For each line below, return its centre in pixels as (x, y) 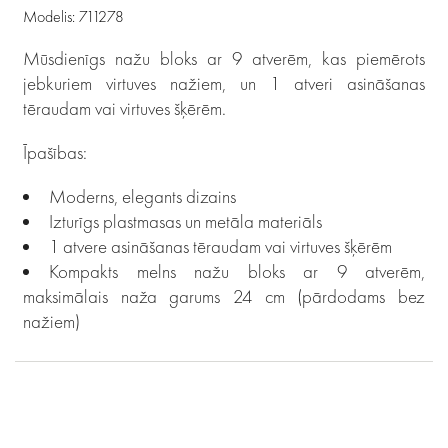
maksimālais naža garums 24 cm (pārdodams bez (224, 297)
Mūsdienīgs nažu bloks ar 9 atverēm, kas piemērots (224, 59)
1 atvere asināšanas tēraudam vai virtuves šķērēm (220, 247)
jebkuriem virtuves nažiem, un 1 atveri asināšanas (224, 84)
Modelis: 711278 (73, 17)
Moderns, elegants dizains (142, 197)
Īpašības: (55, 153)
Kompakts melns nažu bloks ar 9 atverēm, (237, 272)
